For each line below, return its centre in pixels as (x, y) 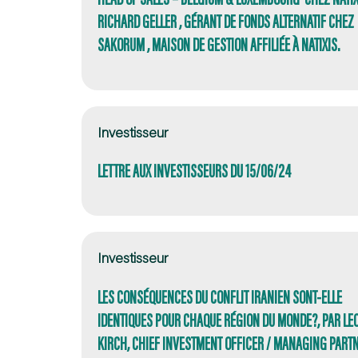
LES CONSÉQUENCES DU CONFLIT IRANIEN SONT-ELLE (220, 296)
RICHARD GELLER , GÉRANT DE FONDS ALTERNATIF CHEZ (226, 22)
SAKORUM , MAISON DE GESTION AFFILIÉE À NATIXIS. (219, 45)
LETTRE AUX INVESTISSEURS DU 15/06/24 (194, 170)
